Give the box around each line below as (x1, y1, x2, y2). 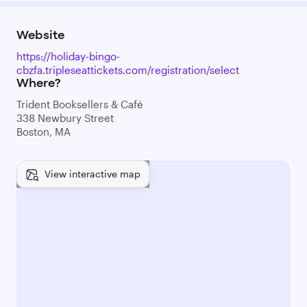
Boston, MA (16, 125, 71, 138)
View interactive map (45, 168, 140, 180)
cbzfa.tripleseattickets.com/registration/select (16, 64, 239, 76)
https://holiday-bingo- (16, 50, 120, 62)
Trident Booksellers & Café (16, 98, 143, 110)
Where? (16, 79, 61, 89)
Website (16, 31, 64, 41)
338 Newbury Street (16, 112, 114, 124)
